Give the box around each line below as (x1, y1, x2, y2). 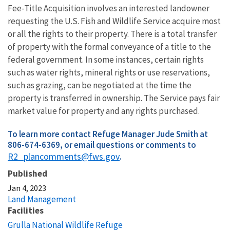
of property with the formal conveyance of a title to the (8, 41, 211, 52)
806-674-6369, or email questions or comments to (8, 139, 196, 150)
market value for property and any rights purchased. (8, 105, 200, 117)
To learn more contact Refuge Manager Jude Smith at (8, 128, 208, 140)
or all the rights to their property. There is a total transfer (8, 28, 217, 40)
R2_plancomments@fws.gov (8, 150, 120, 162)
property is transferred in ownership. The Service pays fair (8, 92, 220, 104)
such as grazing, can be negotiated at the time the (8, 79, 191, 91)
